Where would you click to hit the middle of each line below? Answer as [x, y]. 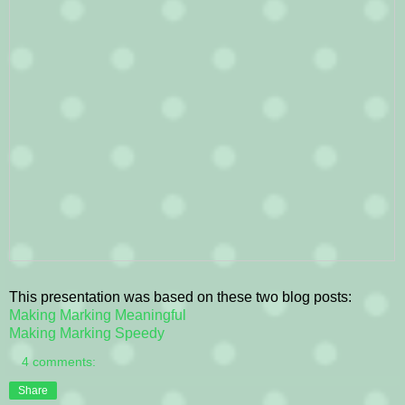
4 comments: [59, 361]
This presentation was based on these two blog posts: [180, 297]
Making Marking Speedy [87, 333]
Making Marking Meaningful [98, 315]
